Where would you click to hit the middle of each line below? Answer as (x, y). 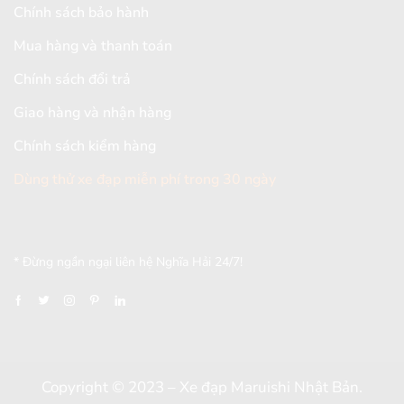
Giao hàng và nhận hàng (92, 113)
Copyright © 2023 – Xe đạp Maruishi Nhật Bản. (202, 388)
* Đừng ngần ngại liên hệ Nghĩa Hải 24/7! (128, 262)
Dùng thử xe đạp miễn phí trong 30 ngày (145, 180)
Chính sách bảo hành (81, 13)
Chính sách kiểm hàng (85, 147)
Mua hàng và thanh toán (93, 46)
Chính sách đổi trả (72, 80)
